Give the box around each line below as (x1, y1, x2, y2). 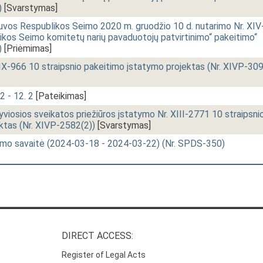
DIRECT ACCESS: (62, 230, 134, 242)
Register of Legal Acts (62, 250, 146, 260)
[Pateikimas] (33, 90, 86, 102)
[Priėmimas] (2, 43, 52, 54)
